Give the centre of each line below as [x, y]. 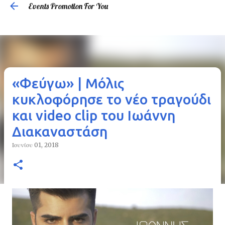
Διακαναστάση [60, 131]
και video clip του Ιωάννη [94, 115]
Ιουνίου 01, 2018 [35, 145]
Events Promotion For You [68, 6]
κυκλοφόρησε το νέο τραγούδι [111, 99]
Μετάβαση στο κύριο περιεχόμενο [113, 13]
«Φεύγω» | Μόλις [68, 83]
